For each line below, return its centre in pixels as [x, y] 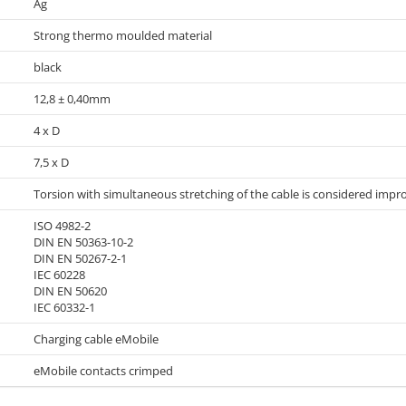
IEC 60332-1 [64, 307]
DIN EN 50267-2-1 [80, 258]
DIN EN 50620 [70, 291]
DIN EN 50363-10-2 [83, 242]
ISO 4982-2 [62, 226]
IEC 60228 [59, 275]
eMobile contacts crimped [103, 371]
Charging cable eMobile [96, 339]
